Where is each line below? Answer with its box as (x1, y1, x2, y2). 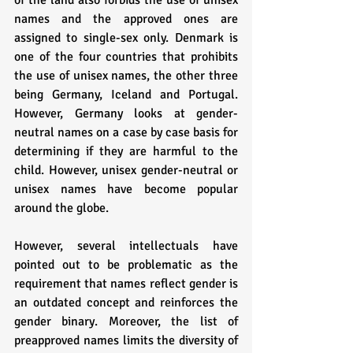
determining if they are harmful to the (14, 143, 238, 160)
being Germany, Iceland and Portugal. (14, 87, 238, 103)
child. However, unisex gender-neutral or (14, 162, 238, 179)
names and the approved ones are (14, 11, 238, 28)
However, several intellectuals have (14, 238, 238, 255)
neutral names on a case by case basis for (14, 124, 238, 141)
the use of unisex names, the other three (14, 68, 238, 84)
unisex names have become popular (14, 181, 238, 198)
